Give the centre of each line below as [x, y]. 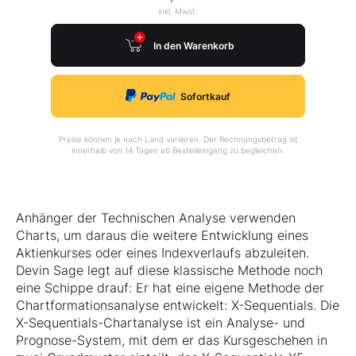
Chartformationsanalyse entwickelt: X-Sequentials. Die [178, 306]
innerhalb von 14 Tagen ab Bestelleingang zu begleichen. [178, 151]
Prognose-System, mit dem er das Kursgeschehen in [172, 341]
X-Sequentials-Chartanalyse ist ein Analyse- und [161, 323]
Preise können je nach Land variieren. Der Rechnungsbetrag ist [178, 139]
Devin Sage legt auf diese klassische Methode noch [169, 271]
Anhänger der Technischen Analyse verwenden [156, 218]
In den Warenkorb [194, 45]
